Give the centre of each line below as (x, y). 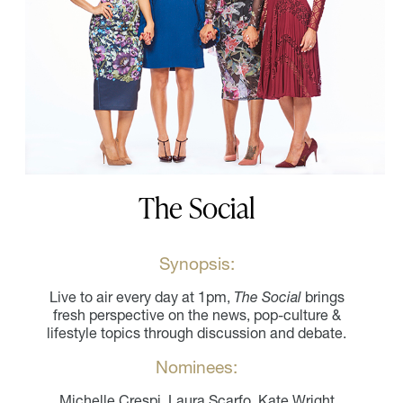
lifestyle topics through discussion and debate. (197, 333)
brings (322, 297)
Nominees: (197, 367)
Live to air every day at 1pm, (141, 297)
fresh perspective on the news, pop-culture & (197, 315)
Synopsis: (197, 264)
